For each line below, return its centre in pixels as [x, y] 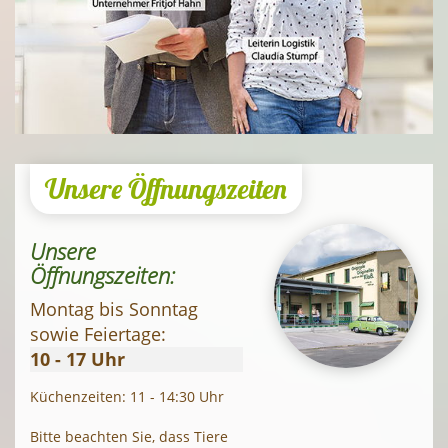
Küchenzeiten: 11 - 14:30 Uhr [127, 396]
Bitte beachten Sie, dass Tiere [129, 436]
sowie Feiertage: [98, 333]
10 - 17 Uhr [77, 358]
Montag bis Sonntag [114, 308]
